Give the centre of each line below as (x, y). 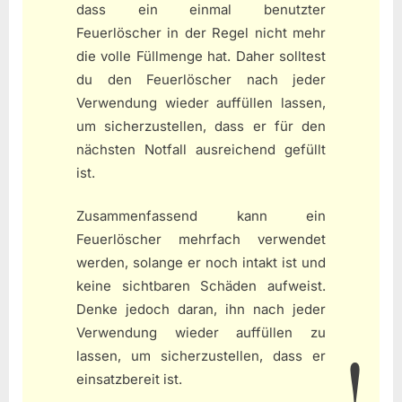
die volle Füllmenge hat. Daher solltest (201, 56)
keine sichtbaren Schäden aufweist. (201, 286)
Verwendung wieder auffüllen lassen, (201, 102)
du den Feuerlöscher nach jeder (201, 79)
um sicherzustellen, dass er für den (201, 126)
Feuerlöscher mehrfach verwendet (201, 240)
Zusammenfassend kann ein (201, 216)
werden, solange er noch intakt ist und (201, 263)
